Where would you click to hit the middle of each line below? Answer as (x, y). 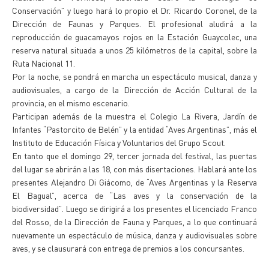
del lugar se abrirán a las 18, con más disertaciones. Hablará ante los (134, 169)
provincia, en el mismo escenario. (71, 103)
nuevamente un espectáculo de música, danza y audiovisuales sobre (134, 235)
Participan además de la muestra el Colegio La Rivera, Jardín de (134, 116)
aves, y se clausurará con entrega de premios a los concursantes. (128, 248)
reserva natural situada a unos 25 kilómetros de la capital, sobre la (134, 50)
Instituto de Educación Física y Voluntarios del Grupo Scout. (119, 142)
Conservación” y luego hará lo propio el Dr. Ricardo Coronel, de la (134, 10)
